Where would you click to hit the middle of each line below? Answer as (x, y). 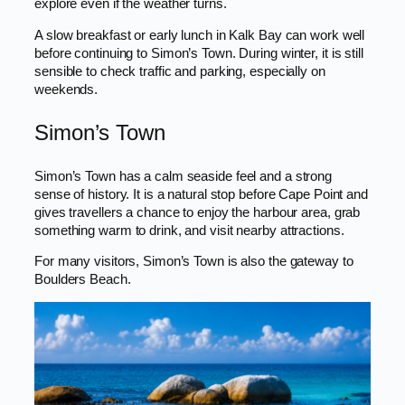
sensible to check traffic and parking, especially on (180, 71)
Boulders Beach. (83, 280)
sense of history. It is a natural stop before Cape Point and (201, 194)
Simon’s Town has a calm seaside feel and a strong (184, 176)
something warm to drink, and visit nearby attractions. (189, 230)
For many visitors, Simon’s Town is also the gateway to (194, 262)
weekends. (66, 89)
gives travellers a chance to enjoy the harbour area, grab (198, 212)
